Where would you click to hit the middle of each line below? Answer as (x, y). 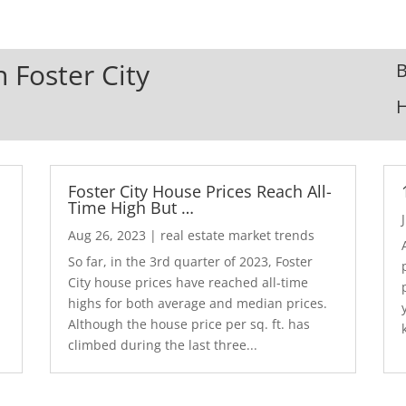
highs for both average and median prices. (197, 303)
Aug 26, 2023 (106, 235)
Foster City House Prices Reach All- (199, 191)
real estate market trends (237, 235)
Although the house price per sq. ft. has (188, 324)
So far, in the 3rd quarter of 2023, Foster (190, 261)
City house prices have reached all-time (188, 282)
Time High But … (130, 207)
